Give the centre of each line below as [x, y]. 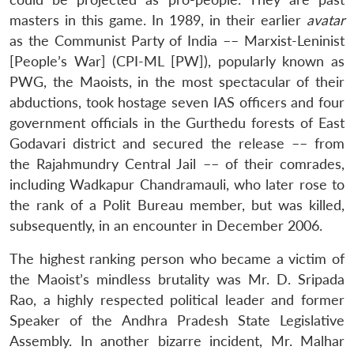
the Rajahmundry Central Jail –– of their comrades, [177, 164]
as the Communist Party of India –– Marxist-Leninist [177, 40]
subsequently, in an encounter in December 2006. [166, 225]
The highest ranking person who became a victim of [177, 258]
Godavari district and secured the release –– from [177, 143]
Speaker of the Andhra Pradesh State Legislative [177, 320]
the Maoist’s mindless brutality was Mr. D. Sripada [177, 279]
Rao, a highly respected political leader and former [177, 299]
